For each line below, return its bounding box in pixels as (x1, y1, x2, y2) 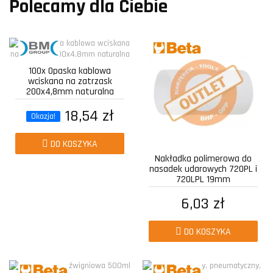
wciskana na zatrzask (27, 74, 112, 88)
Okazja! (30, 110, 55, 122)
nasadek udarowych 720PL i (149, 162, 257, 175)
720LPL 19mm (176, 172, 230, 186)
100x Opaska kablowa (29, 64, 111, 77)
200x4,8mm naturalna (26, 85, 114, 98)
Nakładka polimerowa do (155, 152, 252, 165)
